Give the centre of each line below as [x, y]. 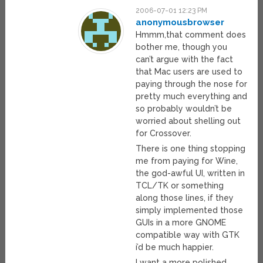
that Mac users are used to [189, 72]
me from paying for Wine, [187, 161]
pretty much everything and [192, 97]
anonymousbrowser [180, 23]
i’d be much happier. [175, 247]
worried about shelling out [188, 121]
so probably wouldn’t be [184, 109]
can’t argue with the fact [185, 60]
